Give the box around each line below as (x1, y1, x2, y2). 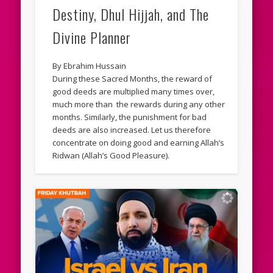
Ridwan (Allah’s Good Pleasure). (52, 150, 170, 161)
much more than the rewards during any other (52, 99, 225, 110)
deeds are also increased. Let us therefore (52, 124, 211, 136)
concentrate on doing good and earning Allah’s (52, 137, 225, 149)
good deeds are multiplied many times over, (52, 86, 215, 97)
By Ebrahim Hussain (52, 60, 127, 72)
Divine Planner (52, 26, 132, 49)
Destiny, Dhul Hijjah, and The (52, 3, 210, 26)
